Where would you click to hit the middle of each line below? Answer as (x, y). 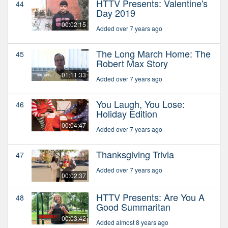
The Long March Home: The (153, 53)
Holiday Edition (127, 113)
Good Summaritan (133, 206)
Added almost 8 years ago (132, 222)
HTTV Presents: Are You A (150, 197)
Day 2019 (116, 12)
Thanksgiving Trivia (135, 154)
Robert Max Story (132, 63)
